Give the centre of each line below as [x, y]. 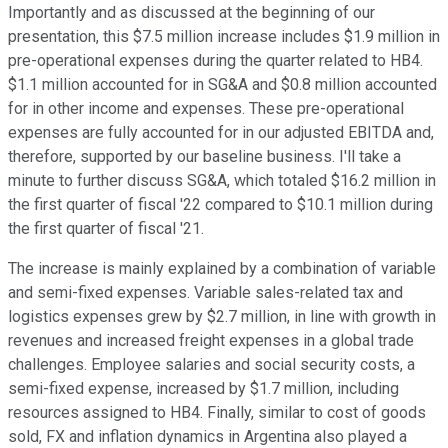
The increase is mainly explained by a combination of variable [222, 269]
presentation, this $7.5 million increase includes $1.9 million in [224, 37]
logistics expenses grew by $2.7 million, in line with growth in [222, 317]
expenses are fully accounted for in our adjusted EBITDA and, [221, 133]
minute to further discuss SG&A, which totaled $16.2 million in [222, 181]
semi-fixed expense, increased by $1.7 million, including [203, 389]
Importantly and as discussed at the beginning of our [191, 13]
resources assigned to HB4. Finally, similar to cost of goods [217, 413]
